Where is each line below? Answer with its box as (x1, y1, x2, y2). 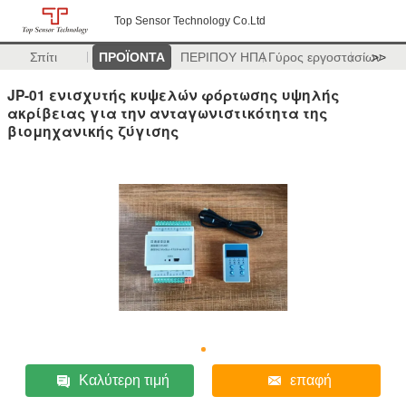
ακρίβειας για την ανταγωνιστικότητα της (7, 101, 328, 123)
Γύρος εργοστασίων (267, 50, 382, 64)
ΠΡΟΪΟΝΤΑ (98, 50, 165, 64)
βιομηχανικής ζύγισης (7, 120, 179, 141)
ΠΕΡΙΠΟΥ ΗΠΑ (179, 50, 266, 64)
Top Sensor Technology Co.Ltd (114, 14, 266, 27)
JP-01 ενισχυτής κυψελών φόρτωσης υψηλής (7, 83, 340, 105)
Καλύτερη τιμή (79, 372, 170, 388)
